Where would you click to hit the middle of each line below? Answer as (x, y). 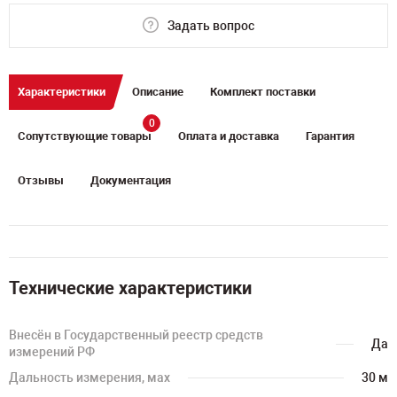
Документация (131, 180)
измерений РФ (52, 352)
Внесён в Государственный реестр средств (136, 335)
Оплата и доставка (229, 136)
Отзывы (41, 180)
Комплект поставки (263, 92)
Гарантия (330, 136)
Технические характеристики (130, 288)
